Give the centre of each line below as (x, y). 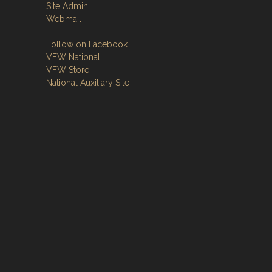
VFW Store (68, 70)
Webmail (64, 19)
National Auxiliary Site (88, 82)
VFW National (73, 57)
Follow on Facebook (87, 44)
